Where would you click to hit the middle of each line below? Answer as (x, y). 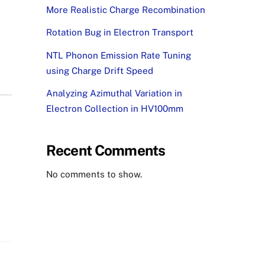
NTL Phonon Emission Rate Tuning (118, 55)
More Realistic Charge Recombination (125, 10)
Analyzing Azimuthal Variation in (114, 93)
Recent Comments (106, 151)
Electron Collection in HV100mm (114, 108)
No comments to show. (94, 174)
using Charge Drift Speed (99, 70)
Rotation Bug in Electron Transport (119, 33)
